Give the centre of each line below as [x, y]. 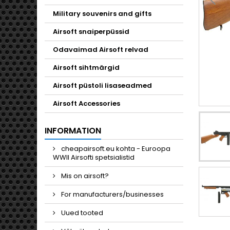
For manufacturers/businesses [112, 194]
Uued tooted [81, 213]
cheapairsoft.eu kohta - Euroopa [115, 149]
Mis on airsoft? [84, 176]
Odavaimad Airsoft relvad [101, 50]
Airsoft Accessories [87, 103]
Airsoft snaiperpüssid [91, 32]
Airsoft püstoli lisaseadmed [102, 85]
